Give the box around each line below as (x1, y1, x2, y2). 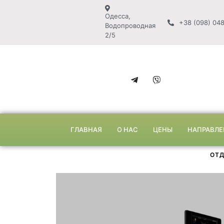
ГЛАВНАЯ (70, 125, 102, 134)
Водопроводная (105, 21, 155, 29)
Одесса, (105, 12, 130, 20)
